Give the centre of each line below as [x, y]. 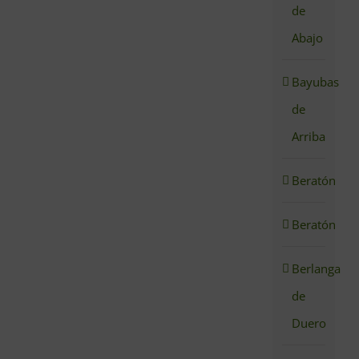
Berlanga [317, 269]
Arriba [309, 137]
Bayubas [316, 82]
